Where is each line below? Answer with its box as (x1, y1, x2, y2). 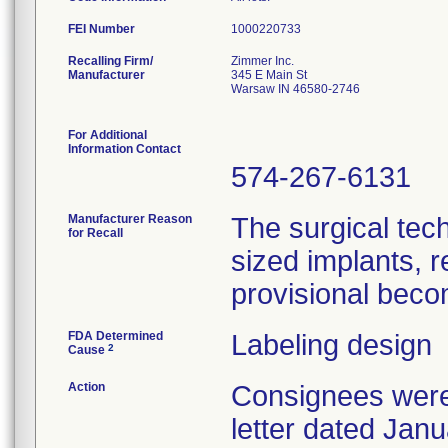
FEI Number (68, 22, 135, 36)
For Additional (68, 128, 147, 142)
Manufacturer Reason (68, 212, 192, 226)
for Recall (68, 226, 123, 240)
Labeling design (231, 329, 432, 361)
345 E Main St (231, 68, 307, 82)
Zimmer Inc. (231, 54, 294, 68)
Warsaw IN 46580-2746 (231, 82, 360, 96)
